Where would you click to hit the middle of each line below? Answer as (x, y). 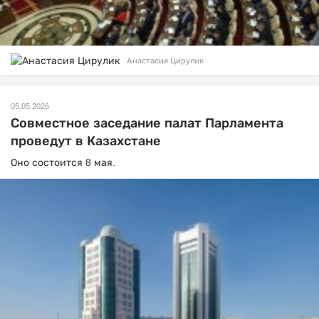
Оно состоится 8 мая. (63, 163)
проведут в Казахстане (86, 141)
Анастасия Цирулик (165, 61)
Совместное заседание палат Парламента (147, 124)
